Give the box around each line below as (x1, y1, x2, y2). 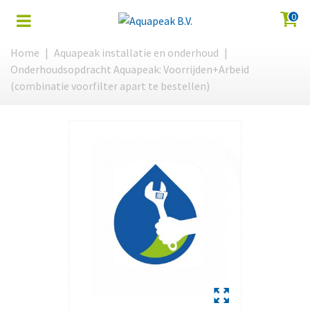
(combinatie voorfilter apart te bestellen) (10, 79, 210, 93)
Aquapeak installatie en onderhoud (54, 46, 219, 60)
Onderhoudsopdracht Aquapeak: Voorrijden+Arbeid (10, 62, 249, 76)
